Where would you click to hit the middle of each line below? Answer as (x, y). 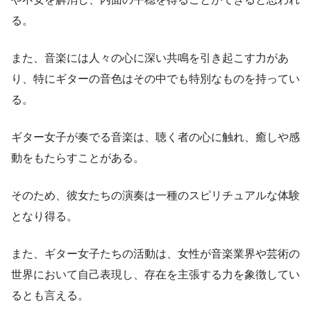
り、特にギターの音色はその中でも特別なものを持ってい (155, 79)
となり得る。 (44, 217)
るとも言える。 (50, 296)
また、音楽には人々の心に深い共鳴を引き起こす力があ (150, 58)
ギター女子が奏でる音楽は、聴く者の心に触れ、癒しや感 (155, 137)
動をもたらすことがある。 (78, 158)
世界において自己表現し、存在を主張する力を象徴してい (155, 275)
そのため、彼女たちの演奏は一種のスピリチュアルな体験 (155, 196)
